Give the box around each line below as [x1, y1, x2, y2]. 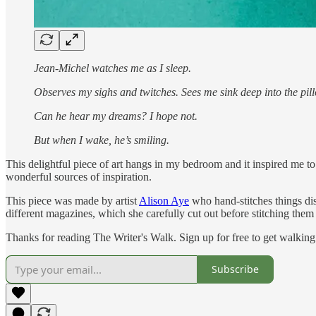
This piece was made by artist [6, 194, 139, 207]
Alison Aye [139, 194, 189, 207]
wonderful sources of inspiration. [6, 170, 152, 183]
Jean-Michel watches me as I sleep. [34, 61, 191, 74]
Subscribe [212, 262, 259, 276]
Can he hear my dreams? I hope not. [34, 109, 197, 122]
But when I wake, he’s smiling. [34, 133, 169, 146]
